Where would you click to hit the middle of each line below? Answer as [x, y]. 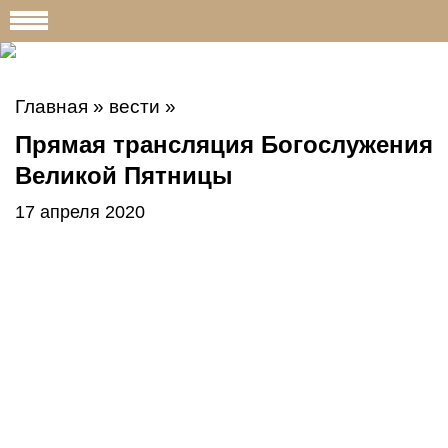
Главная [51, 106]
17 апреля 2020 [80, 212]
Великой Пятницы [124, 175]
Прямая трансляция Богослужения [224, 144]
